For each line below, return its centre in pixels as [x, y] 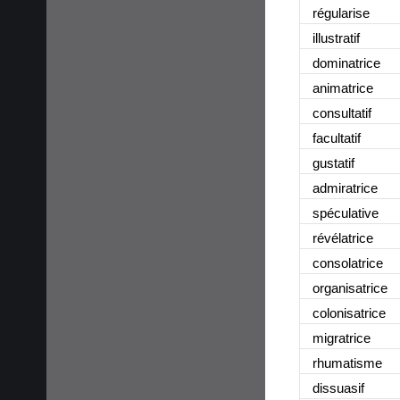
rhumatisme [347, 362]
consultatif [342, 112]
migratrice [342, 337]
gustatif [333, 162]
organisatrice [350, 287]
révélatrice [343, 237]
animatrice [343, 87]
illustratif [336, 37]
